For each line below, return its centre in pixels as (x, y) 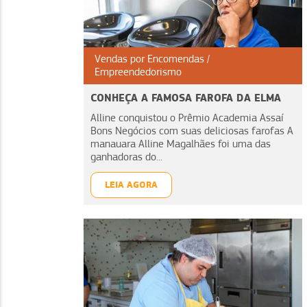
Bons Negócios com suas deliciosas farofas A (192, 131)
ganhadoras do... (126, 157)
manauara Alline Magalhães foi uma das (181, 144)
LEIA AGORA (131, 184)
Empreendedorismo (138, 72)
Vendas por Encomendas (149, 59)
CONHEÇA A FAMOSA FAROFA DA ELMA (186, 97)
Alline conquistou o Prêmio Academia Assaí (187, 118)
